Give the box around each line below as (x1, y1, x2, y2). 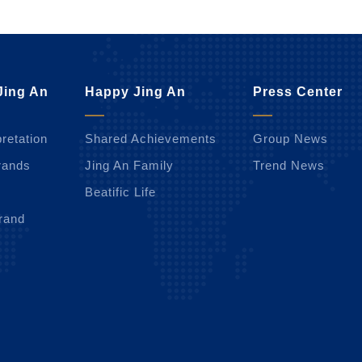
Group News (253, 132, 328, 146)
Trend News (253, 158, 325, 173)
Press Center (253, 85, 343, 99)
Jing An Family (85, 158, 174, 173)
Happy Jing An (85, 85, 186, 99)
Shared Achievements (85, 132, 217, 146)
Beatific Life (85, 185, 156, 200)
